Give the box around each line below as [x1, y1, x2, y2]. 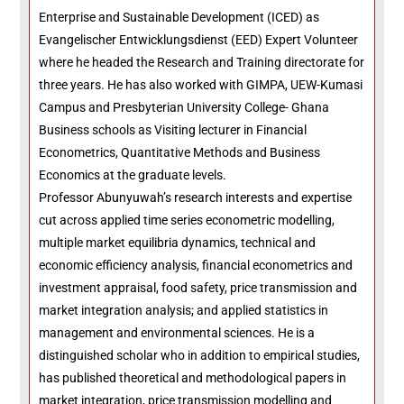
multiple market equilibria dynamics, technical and [39, 235, 317, 250]
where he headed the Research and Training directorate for [39, 55, 365, 69]
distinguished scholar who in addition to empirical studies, [39, 348, 361, 363]
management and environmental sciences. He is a [39, 326, 316, 340]
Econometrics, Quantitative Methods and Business [39, 145, 321, 160]
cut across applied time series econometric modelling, [39, 213, 335, 227]
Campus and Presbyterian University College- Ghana [39, 100, 330, 115]
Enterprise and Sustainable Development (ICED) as [39, 10, 320, 24]
